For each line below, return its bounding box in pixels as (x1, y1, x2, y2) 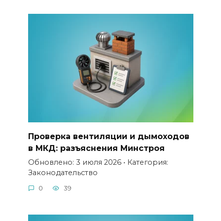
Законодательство (28, 168, 98, 177)
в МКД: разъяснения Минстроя (28, 143, 165, 153)
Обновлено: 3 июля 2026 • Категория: (28, 157, 168, 167)
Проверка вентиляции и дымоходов (28, 131, 189, 141)
